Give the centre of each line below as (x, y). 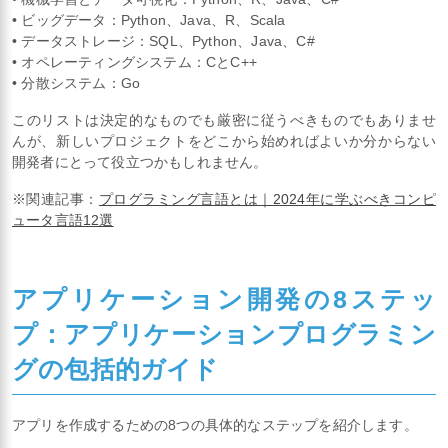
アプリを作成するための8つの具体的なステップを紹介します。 (215, 425)
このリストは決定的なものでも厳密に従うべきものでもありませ (224, 120)
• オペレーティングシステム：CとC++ (134, 62)
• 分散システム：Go (76, 83)
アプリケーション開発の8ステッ (224, 298)
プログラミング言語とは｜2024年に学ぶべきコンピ (267, 199)
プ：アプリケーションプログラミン (224, 333)
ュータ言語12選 (63, 220)
